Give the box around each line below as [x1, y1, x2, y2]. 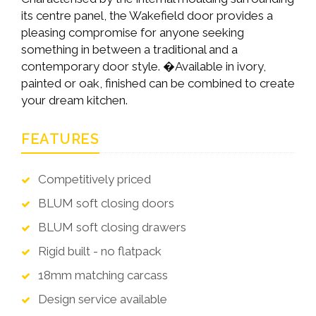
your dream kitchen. [21, 92, 128, 107]
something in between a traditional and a [21, 42, 238, 56]
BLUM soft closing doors [35, 195, 174, 210]
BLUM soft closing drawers [35, 219, 186, 234]
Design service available [35, 291, 167, 306]
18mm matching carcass [35, 267, 168, 282]
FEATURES [21, 130, 99, 147]
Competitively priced [35, 171, 151, 186]
